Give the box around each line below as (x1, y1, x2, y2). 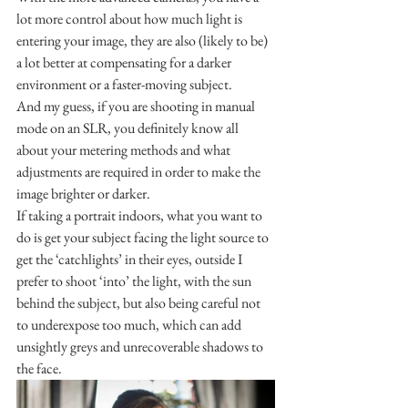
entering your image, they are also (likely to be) (16, 30, 270, 50)
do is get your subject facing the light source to (16, 227, 271, 247)
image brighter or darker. (16, 183, 150, 203)
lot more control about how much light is (16, 8, 245, 28)
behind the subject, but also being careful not (16, 292, 263, 312)
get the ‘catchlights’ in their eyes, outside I (16, 249, 245, 269)
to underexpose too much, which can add (16, 314, 244, 334)
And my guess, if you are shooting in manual (16, 96, 258, 116)
